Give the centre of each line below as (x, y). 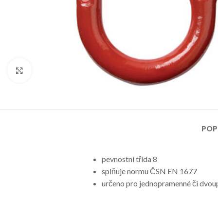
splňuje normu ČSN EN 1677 (149, 171)
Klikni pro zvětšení (63, 70)
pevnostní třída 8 (129, 159)
